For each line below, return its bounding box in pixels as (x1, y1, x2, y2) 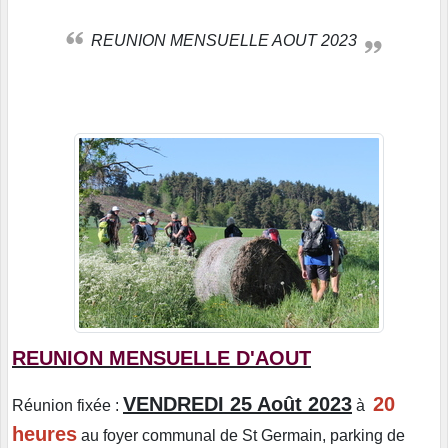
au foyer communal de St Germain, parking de (77, 426, 405, 444)
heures (12, 422, 77, 445)
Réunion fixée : (12, 396, 123, 414)
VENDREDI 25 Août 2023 (123, 392, 352, 415)
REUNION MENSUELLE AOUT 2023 (103, 31, 357, 49)
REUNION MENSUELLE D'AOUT (12, 346, 311, 369)
